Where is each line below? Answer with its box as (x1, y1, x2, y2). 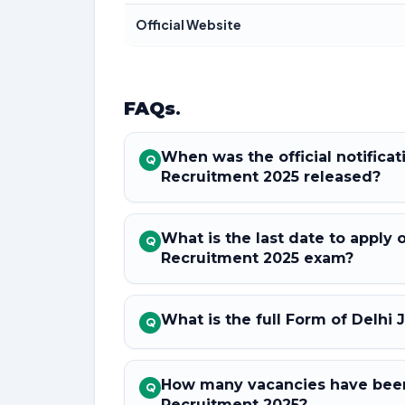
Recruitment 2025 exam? (161, 250, 353, 267)
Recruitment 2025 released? (161, 168, 381, 185)
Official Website (136, 16, 241, 33)
